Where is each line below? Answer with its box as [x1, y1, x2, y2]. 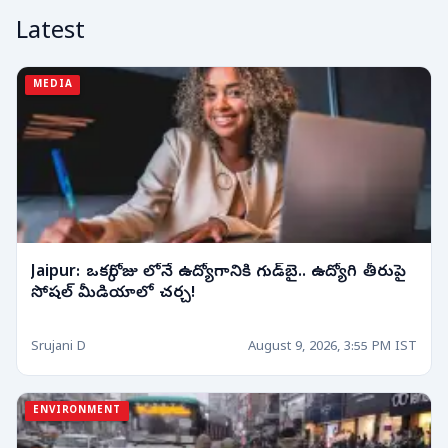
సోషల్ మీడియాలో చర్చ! [31, 282, 195, 305]
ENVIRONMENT [33, 404, 121, 419]
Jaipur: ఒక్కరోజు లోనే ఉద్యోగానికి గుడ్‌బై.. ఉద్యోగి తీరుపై [31, 261, 406, 284]
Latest [16, 16, 85, 50]
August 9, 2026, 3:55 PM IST [248, 338, 417, 356]
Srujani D [31, 338, 86, 356]
